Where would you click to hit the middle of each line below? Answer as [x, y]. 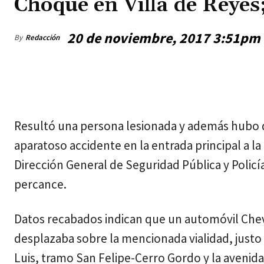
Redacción [42, 38]
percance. [40, 184]
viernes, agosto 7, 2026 [55, 77]
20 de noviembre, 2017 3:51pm [164, 38]
